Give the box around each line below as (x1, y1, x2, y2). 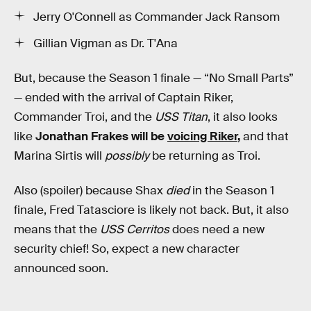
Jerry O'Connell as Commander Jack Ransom (33, 9, 280, 24)
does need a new (169, 221, 264, 237)
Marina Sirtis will (14, 149, 105, 164)
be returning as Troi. (152, 149, 260, 164)
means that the (14, 221, 100, 237)
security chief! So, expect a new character (14, 241, 239, 256)
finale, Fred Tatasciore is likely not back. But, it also (14, 202, 289, 217)
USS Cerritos (100, 221, 169, 237)
